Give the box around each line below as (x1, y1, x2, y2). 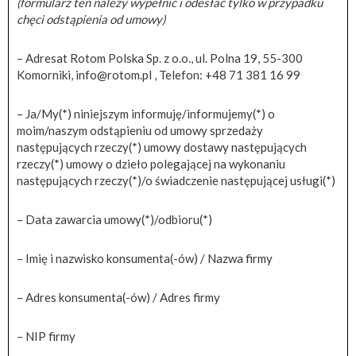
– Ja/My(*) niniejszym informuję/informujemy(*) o (17, 106, 275, 121)
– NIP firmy (17, 328, 75, 343)
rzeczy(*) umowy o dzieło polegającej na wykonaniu (17, 156, 285, 171)
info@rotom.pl (75, 67, 152, 82)
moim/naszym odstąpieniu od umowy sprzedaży (17, 122, 263, 137)
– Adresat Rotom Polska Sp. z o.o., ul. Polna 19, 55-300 (17, 50, 303, 65)
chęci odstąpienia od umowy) (17, 11, 165, 26)
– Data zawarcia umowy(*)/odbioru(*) (17, 211, 212, 226)
